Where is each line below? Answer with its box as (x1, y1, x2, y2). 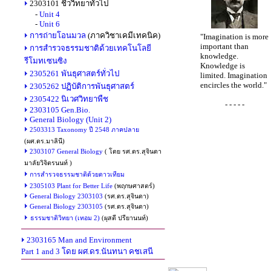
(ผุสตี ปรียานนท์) (100, 215, 148, 221)
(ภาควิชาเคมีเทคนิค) (86, 31, 160, 40)
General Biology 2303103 (30, 193, 103, 200)
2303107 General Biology (30, 148, 103, 155)
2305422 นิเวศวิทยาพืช (30, 94, 108, 103)
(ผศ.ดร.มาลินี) (24, 138, 65, 145)
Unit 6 (39, 19, 60, 28)
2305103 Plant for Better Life (30, 183, 113, 189)
